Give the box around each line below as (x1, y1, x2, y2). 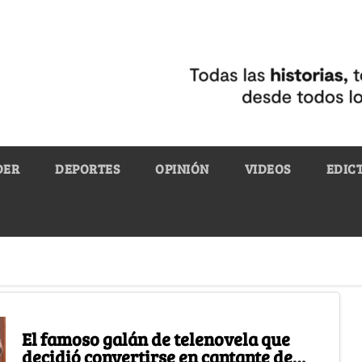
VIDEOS (244, 159, 291, 177)
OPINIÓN (155, 159, 209, 177)
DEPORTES (55, 159, 120, 177)
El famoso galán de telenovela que (21, 326, 290, 351)
